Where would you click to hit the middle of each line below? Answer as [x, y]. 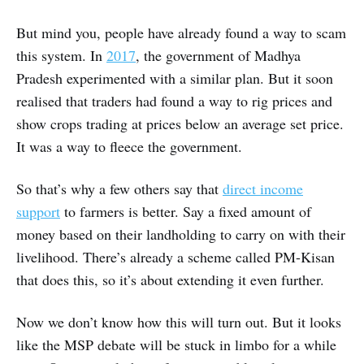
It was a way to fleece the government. [129, 147]
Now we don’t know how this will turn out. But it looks [179, 322]
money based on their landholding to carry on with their [181, 234]
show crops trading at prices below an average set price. [180, 124]
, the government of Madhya [218, 56]
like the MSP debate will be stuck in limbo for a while [176, 345]
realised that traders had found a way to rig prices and [174, 101]
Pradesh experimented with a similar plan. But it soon [175, 78]
